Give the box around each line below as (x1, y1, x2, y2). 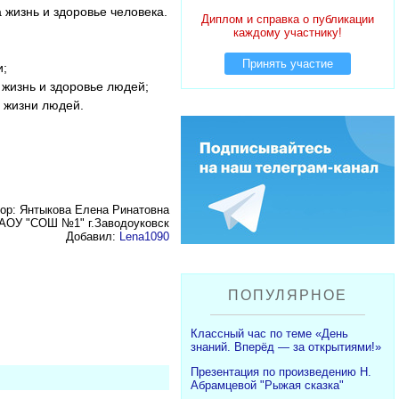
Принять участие (242, 57, 333, 70)
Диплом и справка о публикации (201, 12, 374, 26)
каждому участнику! (233, 26, 342, 39)
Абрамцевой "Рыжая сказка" (191, 379, 344, 392)
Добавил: (66, 230, 119, 243)
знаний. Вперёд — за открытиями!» (191, 340, 381, 354)
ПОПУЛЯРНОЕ (228, 288, 347, 303)
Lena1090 (119, 230, 169, 243)
